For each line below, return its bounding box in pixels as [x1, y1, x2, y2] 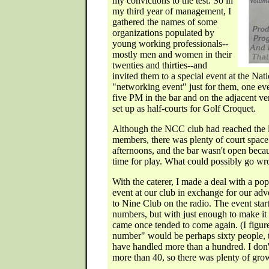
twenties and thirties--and [112, 60, 207, 70]
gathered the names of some [112, 17, 217, 27]
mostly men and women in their [112, 49, 232, 59]
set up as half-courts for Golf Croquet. [112, 103, 256, 113]
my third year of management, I [112, 6, 231, 16]
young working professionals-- [112, 38, 228, 49]
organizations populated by [112, 28, 214, 38]
